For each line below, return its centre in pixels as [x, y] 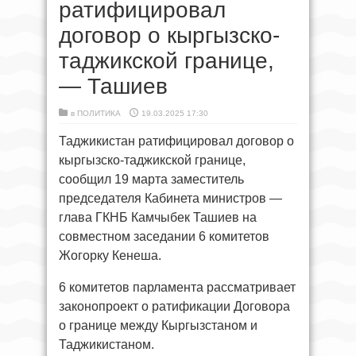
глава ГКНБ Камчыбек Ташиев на [158, 217]
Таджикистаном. [106, 344]
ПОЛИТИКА [99, 113]
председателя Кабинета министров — [170, 198]
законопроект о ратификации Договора [174, 306]
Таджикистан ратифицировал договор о [176, 141]
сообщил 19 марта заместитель [151, 179]
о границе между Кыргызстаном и [158, 325]
